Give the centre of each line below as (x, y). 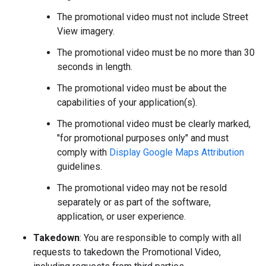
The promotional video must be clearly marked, (154, 123)
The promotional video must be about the (142, 88)
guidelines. (80, 166)
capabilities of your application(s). (127, 102)
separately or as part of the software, (134, 202)
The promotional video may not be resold (142, 188)
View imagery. (86, 31)
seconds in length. (95, 66)
